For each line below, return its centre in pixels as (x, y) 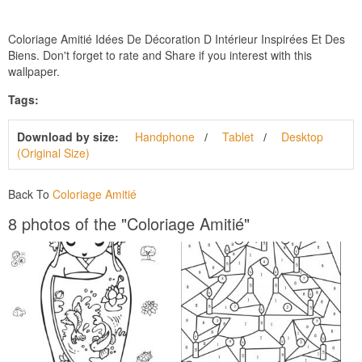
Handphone (165, 136)
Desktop (302, 136)
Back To (30, 194)
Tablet (238, 136)
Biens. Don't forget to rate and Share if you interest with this (160, 55)
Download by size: (68, 136)
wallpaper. (34, 71)
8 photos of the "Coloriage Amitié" (129, 223)
